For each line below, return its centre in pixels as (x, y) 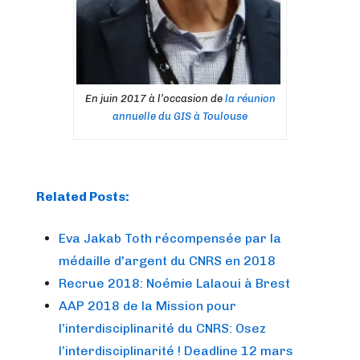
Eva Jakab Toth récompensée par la (170, 238)
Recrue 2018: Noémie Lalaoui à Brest (174, 283)
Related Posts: (83, 196)
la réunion (250, 98)
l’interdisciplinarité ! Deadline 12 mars (176, 350)
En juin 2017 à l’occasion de (155, 98)
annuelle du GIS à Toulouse (180, 116)
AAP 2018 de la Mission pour (147, 305)
